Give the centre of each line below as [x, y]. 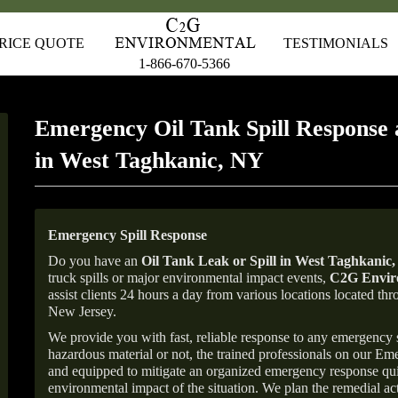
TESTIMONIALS [336, 43]
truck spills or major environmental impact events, [189, 278]
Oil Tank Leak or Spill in [216, 261]
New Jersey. [82, 311]
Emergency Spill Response [127, 235]
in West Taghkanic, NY [149, 160]
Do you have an [95, 261]
